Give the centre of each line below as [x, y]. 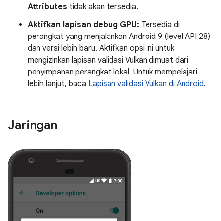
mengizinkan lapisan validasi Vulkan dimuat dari [108, 60]
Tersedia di [159, 25]
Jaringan [33, 125]
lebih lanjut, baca [58, 84]
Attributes [47, 7]
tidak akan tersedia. [103, 7]
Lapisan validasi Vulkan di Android [146, 84]
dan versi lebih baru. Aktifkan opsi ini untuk [101, 48]
